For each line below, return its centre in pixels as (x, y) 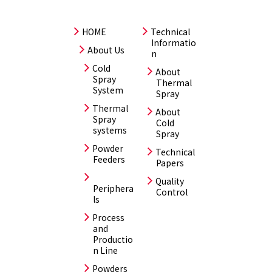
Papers (170, 163)
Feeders (109, 159)
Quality (170, 181)
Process (109, 217)
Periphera (114, 188)
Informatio (174, 42)
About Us (106, 50)
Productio (113, 239)
